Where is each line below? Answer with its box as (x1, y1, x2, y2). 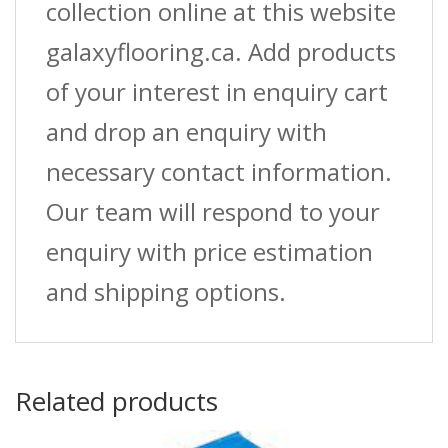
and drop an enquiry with (46, 115, 327, 149)
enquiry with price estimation (46, 235, 373, 269)
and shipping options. (46, 275, 286, 309)
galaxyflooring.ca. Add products (46, 35, 396, 69)
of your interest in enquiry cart (46, 75, 388, 109)
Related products (15, 383, 218, 420)
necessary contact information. (46, 155, 392, 189)
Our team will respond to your (46, 195, 380, 229)
